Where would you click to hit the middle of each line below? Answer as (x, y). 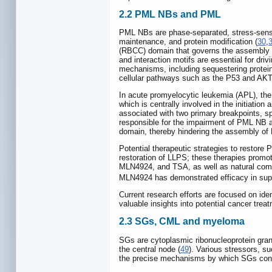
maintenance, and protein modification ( (188, 42)
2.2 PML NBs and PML (170, 15)
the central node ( (150, 249)
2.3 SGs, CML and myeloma (182, 222)
